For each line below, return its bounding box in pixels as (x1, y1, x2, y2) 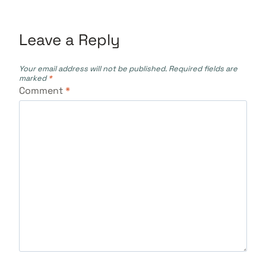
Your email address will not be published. (19, 63, 167, 74)
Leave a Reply (19, 30, 120, 50)
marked (19, 72, 48, 83)
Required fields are (169, 63, 237, 74)
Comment (19, 84, 65, 97)
